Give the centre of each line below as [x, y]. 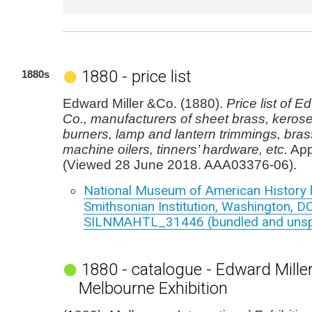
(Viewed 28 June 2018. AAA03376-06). [180, 165]
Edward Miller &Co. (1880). [145, 103]
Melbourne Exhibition [153, 288]
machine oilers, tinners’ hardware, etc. [175, 149]
